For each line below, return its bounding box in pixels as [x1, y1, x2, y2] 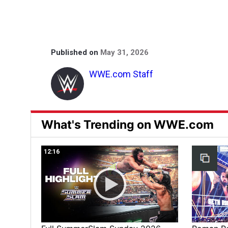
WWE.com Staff [89, 68, 153, 79]
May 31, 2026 [100, 47, 149, 57]
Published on [51, 47, 100, 57]
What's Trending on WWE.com [41, 117, 214, 132]
